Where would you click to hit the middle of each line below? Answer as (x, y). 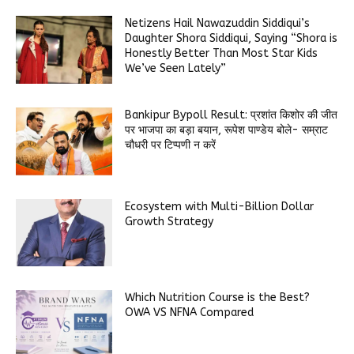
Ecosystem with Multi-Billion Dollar (220, 206)
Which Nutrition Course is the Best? (218, 298)
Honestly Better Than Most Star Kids (222, 54)
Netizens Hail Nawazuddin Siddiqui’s (218, 24)
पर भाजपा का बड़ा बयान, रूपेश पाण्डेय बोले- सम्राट (227, 130)
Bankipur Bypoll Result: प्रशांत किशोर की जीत (232, 115)
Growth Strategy (169, 221)
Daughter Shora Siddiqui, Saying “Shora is (232, 39)
